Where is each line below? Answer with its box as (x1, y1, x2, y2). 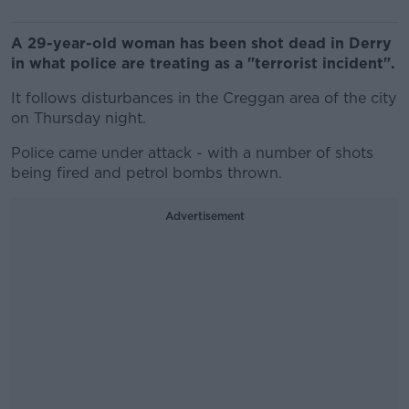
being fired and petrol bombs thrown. (11, 164, 282, 182)
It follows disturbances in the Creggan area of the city (11, 89, 396, 107)
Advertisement (164, 209, 245, 223)
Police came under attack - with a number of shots (11, 144, 373, 162)
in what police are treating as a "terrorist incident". (11, 55, 395, 72)
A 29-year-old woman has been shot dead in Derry (11, 35, 392, 52)
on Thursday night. (11, 110, 146, 127)
